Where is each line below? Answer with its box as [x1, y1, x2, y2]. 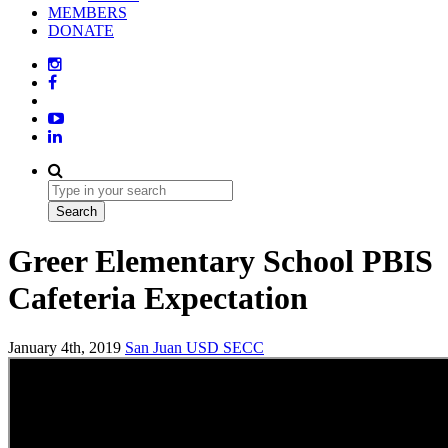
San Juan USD [125, 338, 223, 356]
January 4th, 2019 [8, 338, 125, 356]
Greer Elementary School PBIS [8, 243, 433, 280]
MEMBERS [48, 4, 127, 21]
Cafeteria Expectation [8, 280, 308, 317]
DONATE [48, 22, 114, 39]
